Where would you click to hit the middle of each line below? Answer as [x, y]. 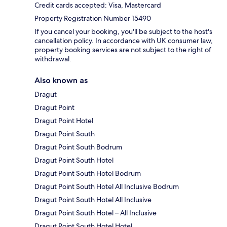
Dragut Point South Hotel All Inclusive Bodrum [107, 187]
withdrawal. [53, 59]
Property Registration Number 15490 [93, 18]
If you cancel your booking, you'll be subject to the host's [123, 32]
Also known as [61, 81]
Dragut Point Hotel [64, 121]
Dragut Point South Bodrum [78, 147]
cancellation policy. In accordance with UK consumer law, [124, 41]
